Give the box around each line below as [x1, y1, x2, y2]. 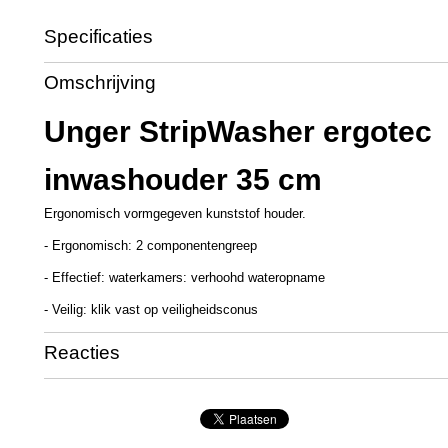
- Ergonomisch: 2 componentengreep [44, 238, 257, 253]
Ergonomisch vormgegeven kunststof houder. [44, 206, 306, 221]
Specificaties [44, 26, 153, 47]
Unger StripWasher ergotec [44, 115, 432, 148]
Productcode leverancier [44, 85, 184, 100]
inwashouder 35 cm [44, 163, 322, 196]
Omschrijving [44, 72, 156, 93]
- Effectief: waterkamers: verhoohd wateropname [44, 270, 325, 285]
